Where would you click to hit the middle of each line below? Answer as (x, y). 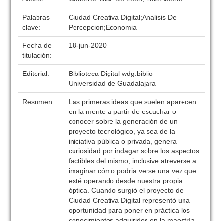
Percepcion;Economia (103, 27)
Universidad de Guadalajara (112, 83)
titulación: (38, 55)
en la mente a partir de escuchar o (123, 111)
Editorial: (37, 74)
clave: (33, 27)
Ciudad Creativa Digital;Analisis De (123, 17)
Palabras (36, 17)
